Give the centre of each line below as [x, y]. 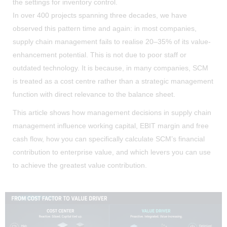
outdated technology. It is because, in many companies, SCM [110, 68]
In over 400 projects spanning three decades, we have [100, 15]
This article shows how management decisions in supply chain [112, 112]
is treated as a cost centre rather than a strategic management [113, 81]
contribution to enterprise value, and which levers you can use [112, 152]
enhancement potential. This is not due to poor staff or [100, 54]
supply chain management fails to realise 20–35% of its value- [112, 41]
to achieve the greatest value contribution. [80, 165]
